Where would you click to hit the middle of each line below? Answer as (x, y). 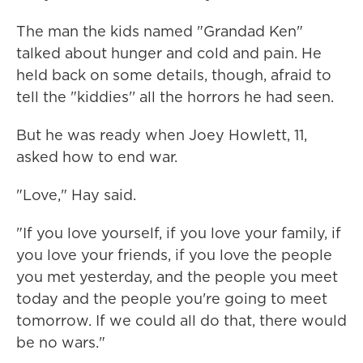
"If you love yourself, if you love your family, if (179, 233)
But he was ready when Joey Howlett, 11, (162, 135)
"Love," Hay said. (76, 195)
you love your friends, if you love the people (174, 255)
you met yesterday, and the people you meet (177, 277)
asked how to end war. (97, 157)
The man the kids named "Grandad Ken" (160, 31)
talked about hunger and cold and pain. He (169, 53)
